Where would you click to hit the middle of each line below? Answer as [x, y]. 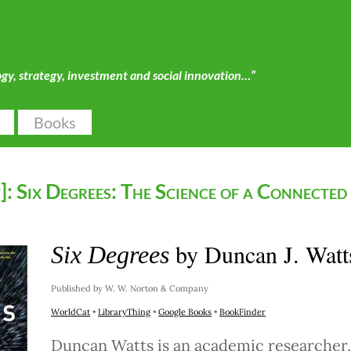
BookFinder [242, 312]
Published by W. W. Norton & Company [130, 288]
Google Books [185, 312]
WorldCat [71, 312]
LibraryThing [124, 312]
